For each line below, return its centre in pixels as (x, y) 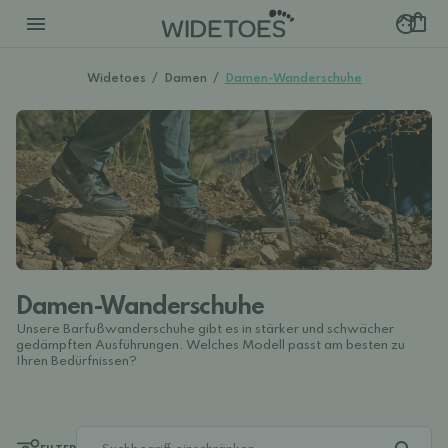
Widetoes (116, 79)
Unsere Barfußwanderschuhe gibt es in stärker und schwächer (205, 329)
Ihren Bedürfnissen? (76, 361)
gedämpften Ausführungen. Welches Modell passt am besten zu (210, 345)
